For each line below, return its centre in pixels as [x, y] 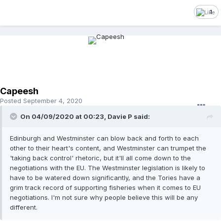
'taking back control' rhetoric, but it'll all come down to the [100, 158]
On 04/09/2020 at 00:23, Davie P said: [85, 117]
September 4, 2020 [53, 101]
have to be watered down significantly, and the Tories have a [105, 178]
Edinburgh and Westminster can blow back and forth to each [104, 138]
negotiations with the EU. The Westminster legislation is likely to [108, 168]
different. [24, 207]
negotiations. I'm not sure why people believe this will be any [104, 198]
